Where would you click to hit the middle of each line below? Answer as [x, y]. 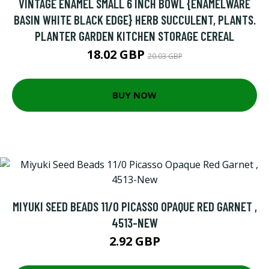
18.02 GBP [117, 54]
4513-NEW [134, 222]
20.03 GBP [165, 56]
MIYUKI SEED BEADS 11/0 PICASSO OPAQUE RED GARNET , [134, 206]
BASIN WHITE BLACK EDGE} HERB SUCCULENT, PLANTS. [134, 19]
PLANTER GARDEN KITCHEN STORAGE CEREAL [134, 35]
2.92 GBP [134, 241]
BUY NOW [134, 95]
